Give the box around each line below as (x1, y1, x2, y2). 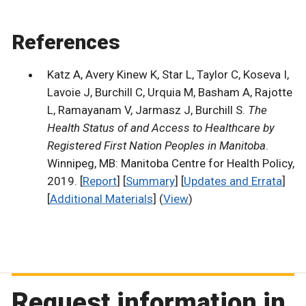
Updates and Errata (183, 174, 282, 189)
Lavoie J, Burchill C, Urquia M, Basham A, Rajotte (46, 85, 292, 100)
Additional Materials (49, 192, 153, 206)
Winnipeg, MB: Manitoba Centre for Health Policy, (46, 156, 294, 171)
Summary (125, 174, 175, 189)
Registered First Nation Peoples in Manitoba (46, 139, 266, 153)
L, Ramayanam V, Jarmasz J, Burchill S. (46, 103, 248, 117)
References (12, 30, 120, 55)
